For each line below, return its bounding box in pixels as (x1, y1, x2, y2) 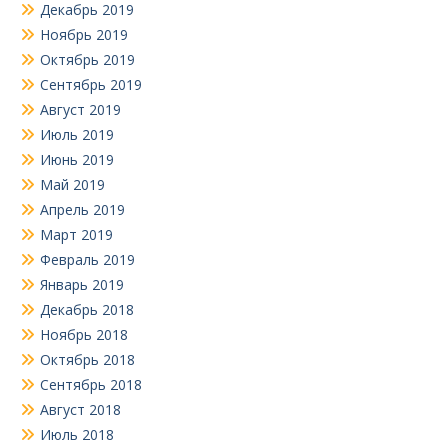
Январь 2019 (40, 275, 124, 295)
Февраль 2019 (40, 250, 135, 270)
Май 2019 (40, 175, 105, 195)
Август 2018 (40, 400, 121, 420)
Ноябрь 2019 (40, 25, 128, 45)
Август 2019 (40, 100, 121, 120)
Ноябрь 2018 (40, 325, 128, 345)
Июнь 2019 (40, 150, 114, 170)
